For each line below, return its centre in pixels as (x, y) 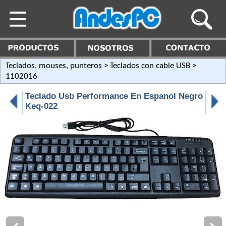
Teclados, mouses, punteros (54, 66)
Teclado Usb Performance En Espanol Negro (114, 96)
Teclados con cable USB (150, 66)
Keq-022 (41, 106)
